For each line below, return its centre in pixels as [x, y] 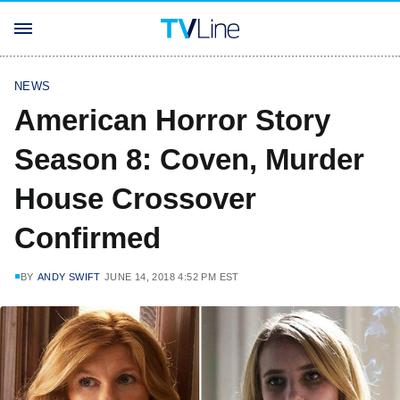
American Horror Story [172, 120]
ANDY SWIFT [69, 277]
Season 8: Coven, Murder [189, 159]
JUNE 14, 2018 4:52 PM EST [171, 277]
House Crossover [135, 199]
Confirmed [87, 238]
